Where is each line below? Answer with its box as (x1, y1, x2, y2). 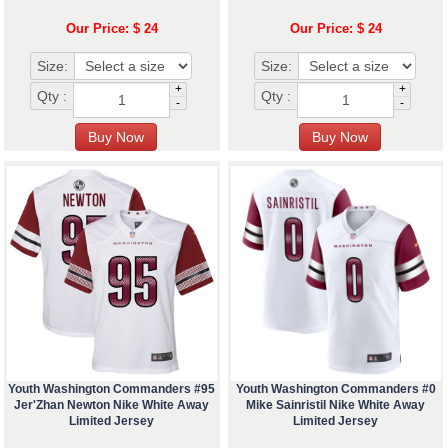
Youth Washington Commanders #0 (235, 382, 436, 397)
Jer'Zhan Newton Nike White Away (14, 398, 210, 413)
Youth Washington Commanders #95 (8, 382, 216, 397)
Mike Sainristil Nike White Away (246, 398, 426, 413)
